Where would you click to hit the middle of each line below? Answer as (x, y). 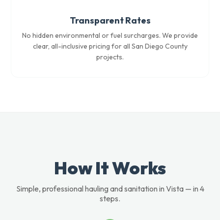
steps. (110, 198)
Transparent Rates (110, 20)
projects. (110, 57)
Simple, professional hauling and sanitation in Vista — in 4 (110, 189)
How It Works (110, 168)
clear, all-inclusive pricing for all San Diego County (110, 46)
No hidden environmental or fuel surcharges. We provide (110, 35)
